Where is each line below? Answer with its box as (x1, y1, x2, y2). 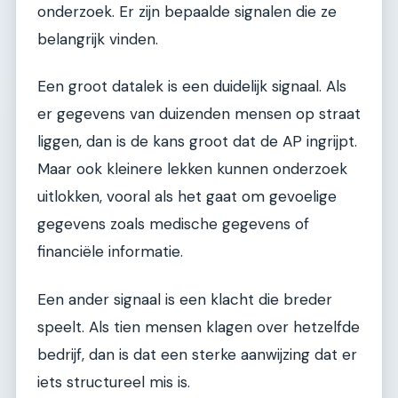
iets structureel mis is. (37, 371, 190, 392)
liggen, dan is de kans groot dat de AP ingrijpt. (37, 131, 357, 152)
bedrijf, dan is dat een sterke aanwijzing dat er (37, 344, 357, 364)
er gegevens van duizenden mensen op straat (37, 104, 361, 124)
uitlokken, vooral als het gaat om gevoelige (37, 187, 337, 207)
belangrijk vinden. (37, 28, 158, 49)
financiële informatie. (37, 242, 183, 262)
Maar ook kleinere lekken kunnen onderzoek (37, 159, 347, 179)
